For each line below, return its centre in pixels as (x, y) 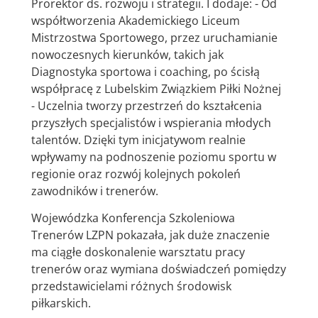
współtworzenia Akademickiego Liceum (135, 20)
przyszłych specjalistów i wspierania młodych (151, 122)
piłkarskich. (61, 303)
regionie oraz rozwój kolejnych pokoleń (136, 174)
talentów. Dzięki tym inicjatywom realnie (138, 139)
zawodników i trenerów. (94, 191)
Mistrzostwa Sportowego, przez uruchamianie (154, 37)
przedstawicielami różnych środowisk (131, 286)
